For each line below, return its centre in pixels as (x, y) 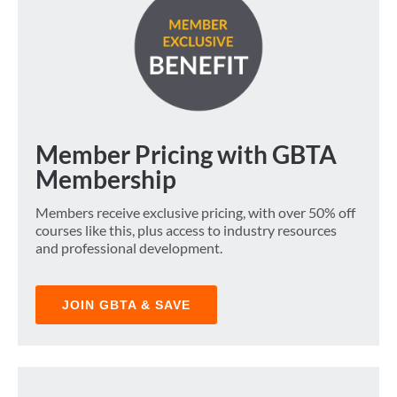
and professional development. (129, 248)
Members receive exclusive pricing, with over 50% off (195, 213)
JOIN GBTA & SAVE (126, 305)
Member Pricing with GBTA (186, 155)
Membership (106, 179)
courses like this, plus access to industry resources (186, 230)
